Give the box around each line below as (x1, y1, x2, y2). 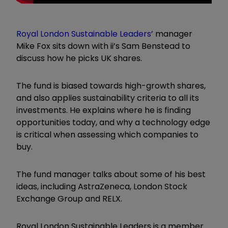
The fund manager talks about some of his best (16, 168, 206, 180)
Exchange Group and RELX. (16, 192, 122, 205)
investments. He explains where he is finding (16, 104, 191, 116)
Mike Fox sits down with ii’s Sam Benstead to (16, 40, 190, 52)
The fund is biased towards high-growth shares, (16, 79, 206, 92)
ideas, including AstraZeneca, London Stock (16, 180, 187, 192)
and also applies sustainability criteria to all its (16, 92, 199, 104)
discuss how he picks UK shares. (16, 52, 142, 64)
